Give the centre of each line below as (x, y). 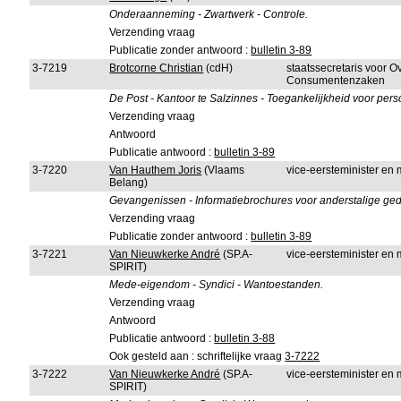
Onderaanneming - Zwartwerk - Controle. (209, 14)
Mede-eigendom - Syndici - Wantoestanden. (217, 285)
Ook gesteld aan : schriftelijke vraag (197, 356)
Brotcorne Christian (157, 68)
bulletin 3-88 (245, 338)
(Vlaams (223, 170)
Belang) (129, 183)
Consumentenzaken (336, 81)
